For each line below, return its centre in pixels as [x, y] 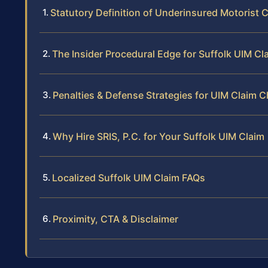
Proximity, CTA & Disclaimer [115, 219]
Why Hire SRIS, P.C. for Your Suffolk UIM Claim [159, 136]
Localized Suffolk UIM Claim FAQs [129, 177]
